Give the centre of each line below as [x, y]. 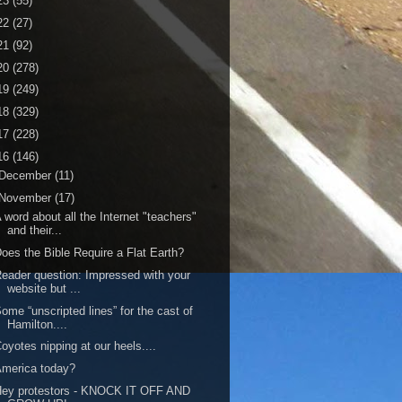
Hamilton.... [38, 324]
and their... [35, 231]
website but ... [44, 288]
